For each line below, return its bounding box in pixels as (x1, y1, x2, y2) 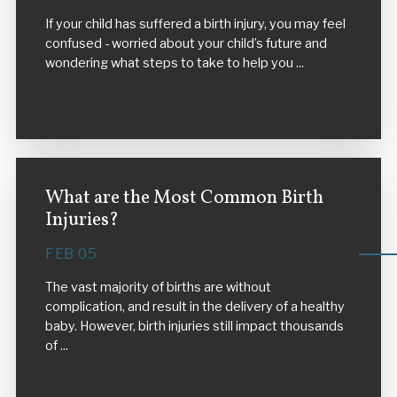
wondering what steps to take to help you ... (44, 54, 304, 71)
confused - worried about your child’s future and (44, 35, 327, 51)
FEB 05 (44, 245, 97, 263)
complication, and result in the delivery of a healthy (44, 299, 345, 315)
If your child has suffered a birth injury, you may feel (44, 15, 346, 32)
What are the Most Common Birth (44, 185, 323, 212)
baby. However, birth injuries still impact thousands (44, 318, 344, 335)
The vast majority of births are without (44, 279, 271, 296)
